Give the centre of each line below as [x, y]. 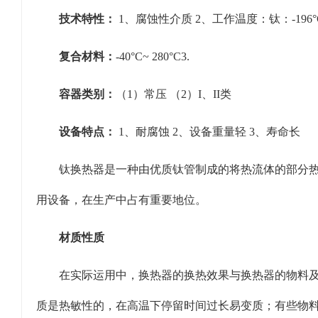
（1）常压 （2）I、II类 [174, 94]
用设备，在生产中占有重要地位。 [121, 200]
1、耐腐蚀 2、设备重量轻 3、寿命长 [208, 132]
